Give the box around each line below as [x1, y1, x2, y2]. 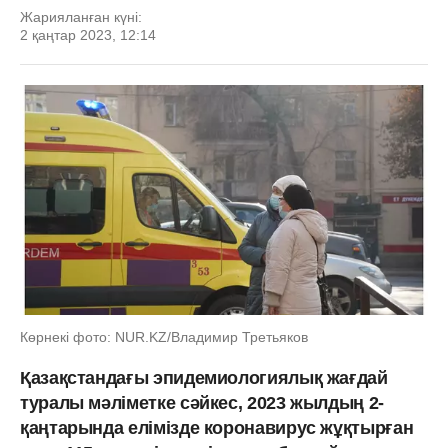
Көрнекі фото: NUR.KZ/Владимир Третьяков [20, 328, 308, 345]
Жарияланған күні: [20, 9, 142, 25]
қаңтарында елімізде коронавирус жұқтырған [20, 417, 414, 438]
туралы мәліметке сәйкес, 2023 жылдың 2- [20, 392, 384, 413]
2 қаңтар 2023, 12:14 [20, 27, 156, 43]
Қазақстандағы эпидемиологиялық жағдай [20, 367, 388, 388]
